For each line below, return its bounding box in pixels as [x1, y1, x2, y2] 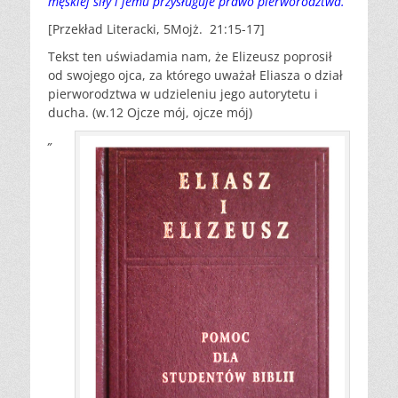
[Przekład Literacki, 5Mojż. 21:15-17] [48, 20, 265, 37]
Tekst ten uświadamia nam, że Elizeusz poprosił [48, 48, 332, 65]
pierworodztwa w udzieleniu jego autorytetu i [48, 85, 318, 102]
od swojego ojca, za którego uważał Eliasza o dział [48, 67, 343, 84]
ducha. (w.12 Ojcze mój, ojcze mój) [48, 104, 252, 121]
